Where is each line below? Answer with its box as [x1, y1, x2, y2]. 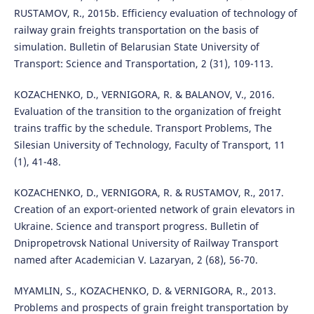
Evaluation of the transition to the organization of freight [13, 104, 281, 118]
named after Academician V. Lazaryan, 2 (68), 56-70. [13, 253, 258, 267]
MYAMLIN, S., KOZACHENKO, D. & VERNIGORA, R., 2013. [13, 284, 276, 298]
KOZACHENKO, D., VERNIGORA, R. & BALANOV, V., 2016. [13, 88, 275, 102]
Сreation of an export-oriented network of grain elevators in [13, 203, 295, 217]
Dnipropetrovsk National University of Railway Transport [13, 236, 278, 250]
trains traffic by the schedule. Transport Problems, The [13, 121, 272, 135]
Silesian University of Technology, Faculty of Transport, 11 [13, 138, 285, 152]
